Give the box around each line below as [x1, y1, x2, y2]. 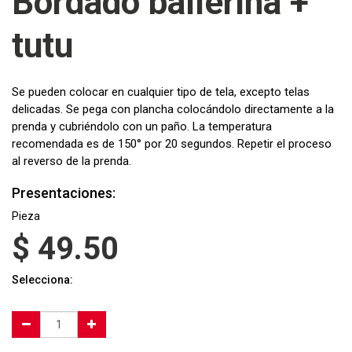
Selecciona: [12, 273, 73, 286]
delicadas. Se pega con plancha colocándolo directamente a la [12, 102, 334, 116]
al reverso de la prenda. [12, 154, 131, 168]
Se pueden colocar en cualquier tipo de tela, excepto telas [12, 85, 310, 99]
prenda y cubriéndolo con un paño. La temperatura [12, 119, 272, 134]
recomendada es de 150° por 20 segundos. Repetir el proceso [12, 137, 332, 151]
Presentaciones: [12, 185, 115, 201]
